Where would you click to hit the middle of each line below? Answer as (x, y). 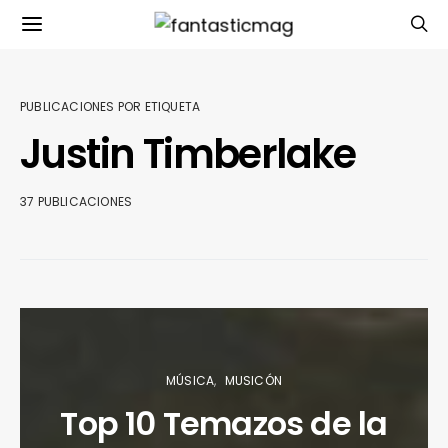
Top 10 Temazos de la (224, 423)
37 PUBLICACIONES (76, 201)
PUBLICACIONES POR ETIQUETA (110, 106)
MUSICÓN (253, 380)
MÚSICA (190, 380)
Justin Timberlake (188, 154)
